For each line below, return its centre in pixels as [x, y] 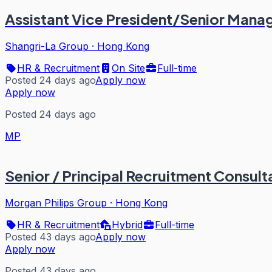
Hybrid [127, 224]
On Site [128, 68]
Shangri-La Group [47, 46]
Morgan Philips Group [56, 202]
